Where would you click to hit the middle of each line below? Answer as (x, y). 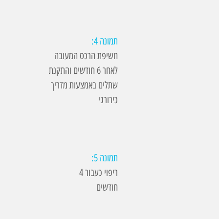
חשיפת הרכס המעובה (86, 56)
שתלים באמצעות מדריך (84, 85)
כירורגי (108, 100)
